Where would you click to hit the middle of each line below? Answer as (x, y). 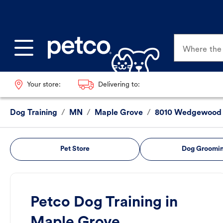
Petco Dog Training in (104, 203)
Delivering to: (119, 85)
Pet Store (75, 149)
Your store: (44, 85)
